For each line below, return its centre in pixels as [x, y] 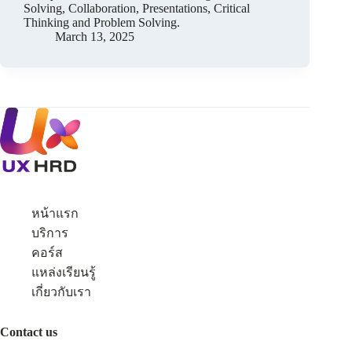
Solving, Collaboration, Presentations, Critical [137, 9]
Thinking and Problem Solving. [102, 23]
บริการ [50, 233]
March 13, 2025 [95, 37]
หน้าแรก [55, 213]
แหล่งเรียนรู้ [64, 272]
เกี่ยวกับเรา [61, 291]
